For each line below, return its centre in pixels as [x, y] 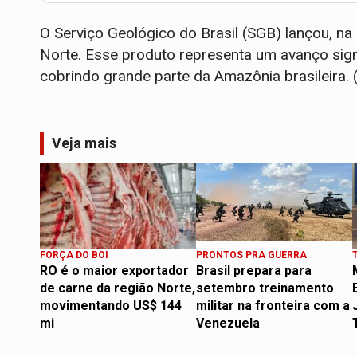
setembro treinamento [265, 288]
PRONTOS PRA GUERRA [251, 255]
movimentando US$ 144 [111, 305]
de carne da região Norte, [118, 288]
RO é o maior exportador [114, 270]
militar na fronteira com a [273, 305]
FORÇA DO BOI [74, 255]
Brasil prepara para [254, 270]
